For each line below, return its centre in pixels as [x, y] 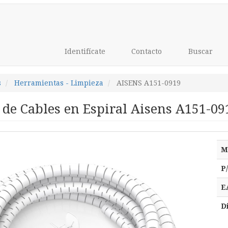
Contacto [146, 51]
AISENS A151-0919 [148, 83]
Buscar [199, 51]
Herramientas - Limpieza [59, 83]
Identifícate [84, 51]
